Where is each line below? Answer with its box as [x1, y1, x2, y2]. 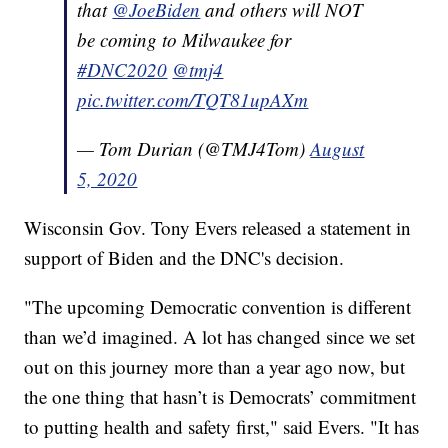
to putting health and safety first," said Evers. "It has [24, 414, 420, 440]
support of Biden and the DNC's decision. [24, 245, 345, 271]
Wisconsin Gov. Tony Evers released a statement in [24, 215, 412, 241]
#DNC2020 [77, 57, 168, 83]
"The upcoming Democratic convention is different [24, 294, 412, 320]
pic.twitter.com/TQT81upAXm [77, 87, 309, 113]
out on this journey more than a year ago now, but [24, 354, 406, 380]
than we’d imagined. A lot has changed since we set [24, 324, 416, 350]
